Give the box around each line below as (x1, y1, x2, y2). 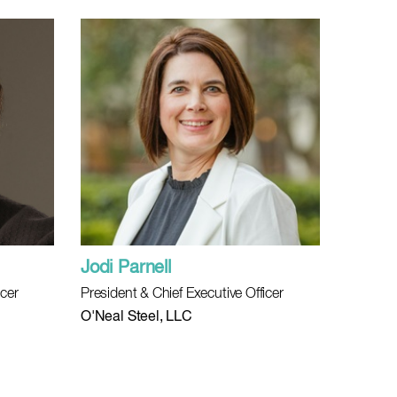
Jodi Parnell (81, 259, 171, 277)
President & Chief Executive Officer (81, 287, 284, 301)
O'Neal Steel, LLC (81, 310, 192, 324)
